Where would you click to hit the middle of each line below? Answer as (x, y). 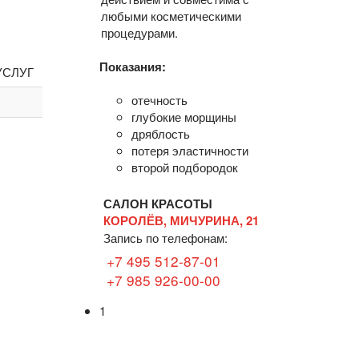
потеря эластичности (190, 150)
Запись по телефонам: (165, 237)
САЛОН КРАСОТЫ (157, 203)
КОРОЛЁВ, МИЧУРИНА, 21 (181, 220)
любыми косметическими (171, 15)
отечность (159, 99)
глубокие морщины (184, 116)
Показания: (132, 66)
